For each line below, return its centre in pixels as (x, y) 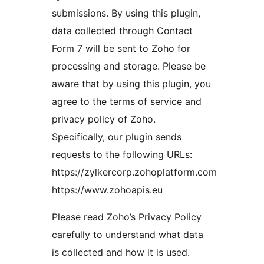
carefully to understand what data (128, 235)
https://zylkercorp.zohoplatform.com (134, 172)
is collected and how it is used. (121, 253)
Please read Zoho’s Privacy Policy (127, 217)
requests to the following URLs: (122, 155)
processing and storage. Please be (129, 66)
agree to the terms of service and (127, 102)
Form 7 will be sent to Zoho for (121, 49)
